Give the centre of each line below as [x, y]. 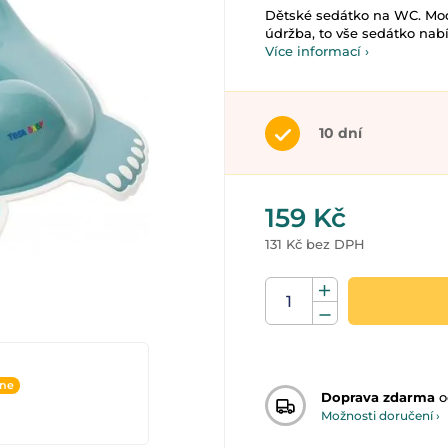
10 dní [340, 133]
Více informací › [317, 51]
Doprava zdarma [378, 396]
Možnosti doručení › [380, 415]
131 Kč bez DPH [315, 244]
